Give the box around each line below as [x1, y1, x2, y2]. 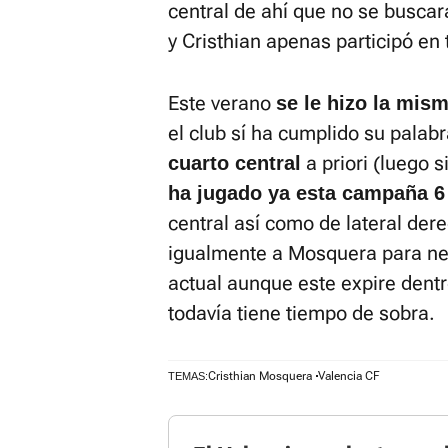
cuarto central [168, 152, 301, 174]
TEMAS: [168, 370, 208, 382]
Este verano [168, 91, 276, 115]
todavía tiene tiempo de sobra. [168, 301, 435, 325]
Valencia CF [318, 369, 380, 383]
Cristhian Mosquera [208, 369, 312, 383]
